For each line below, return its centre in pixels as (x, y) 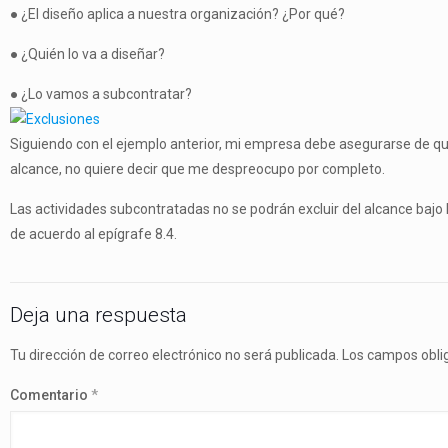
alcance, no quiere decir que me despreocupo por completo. (197, 169)
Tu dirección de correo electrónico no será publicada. (174, 355)
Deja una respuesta (98, 315)
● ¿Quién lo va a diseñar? (87, 54)
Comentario (50, 395)
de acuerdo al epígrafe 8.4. (93, 234)
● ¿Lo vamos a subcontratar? (101, 94)
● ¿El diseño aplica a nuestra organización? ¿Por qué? (177, 14)
